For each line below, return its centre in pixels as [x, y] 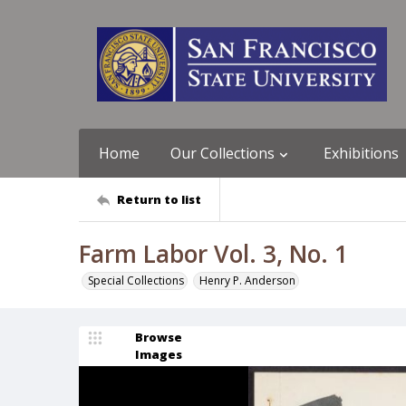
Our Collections [222, 153]
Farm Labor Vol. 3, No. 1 [213, 254]
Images [159, 354]
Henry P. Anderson [247, 280]
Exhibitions [361, 153]
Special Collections [136, 280]
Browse [159, 337]
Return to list [159, 199]
